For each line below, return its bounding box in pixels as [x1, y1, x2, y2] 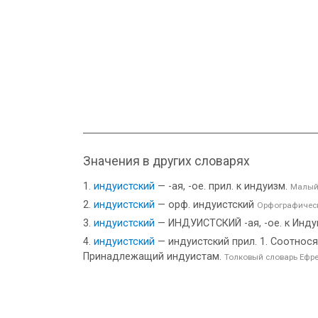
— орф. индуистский [155, 199, 257, 211]
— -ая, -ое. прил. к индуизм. [155, 180, 290, 192]
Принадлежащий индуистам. [83, 251, 224, 263]
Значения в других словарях [83, 154, 250, 168]
